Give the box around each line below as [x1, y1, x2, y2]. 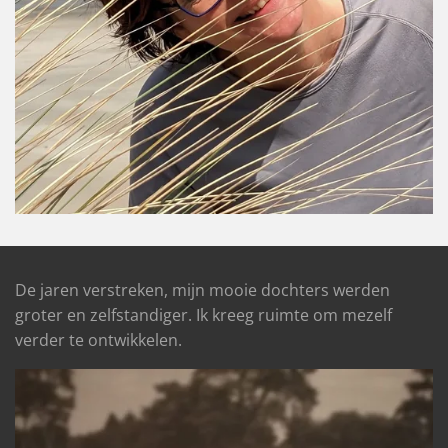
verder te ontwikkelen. [15, 329, 182, 352]
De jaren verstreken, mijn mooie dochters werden [15, 279, 390, 302]
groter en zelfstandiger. [15, 304, 196, 327]
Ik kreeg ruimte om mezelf [196, 304, 392, 327]
